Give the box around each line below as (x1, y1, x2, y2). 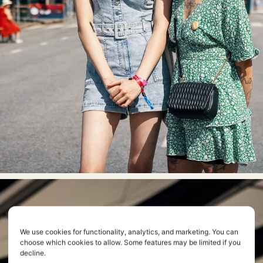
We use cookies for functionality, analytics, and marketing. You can (20, 227, 238, 237)
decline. (20, 248, 46, 258)
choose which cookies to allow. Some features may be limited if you (20, 238, 241, 247)
